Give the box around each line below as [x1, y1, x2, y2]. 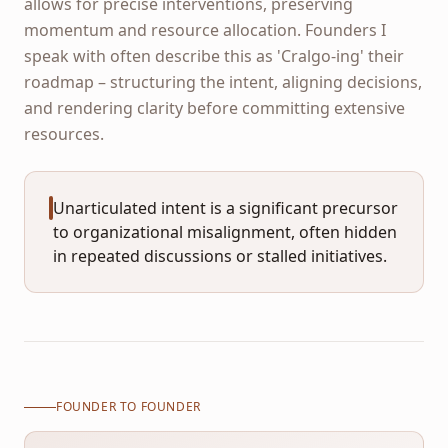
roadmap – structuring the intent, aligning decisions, [24, 70, 422, 93]
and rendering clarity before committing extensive [24, 96, 405, 119]
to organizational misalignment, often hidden [53, 220, 397, 243]
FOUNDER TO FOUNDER [56, 398, 201, 415]
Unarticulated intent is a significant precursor [53, 196, 398, 219]
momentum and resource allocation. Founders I [24, 18, 386, 41]
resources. [24, 122, 104, 145]
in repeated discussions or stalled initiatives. [53, 244, 387, 267]
